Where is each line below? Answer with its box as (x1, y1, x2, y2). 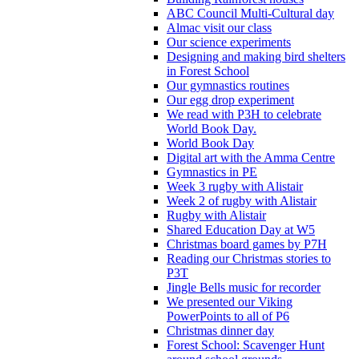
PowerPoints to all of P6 (167, 309, 289, 323)
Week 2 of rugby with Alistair (167, 193, 317, 208)
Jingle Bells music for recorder (167, 280, 321, 294)
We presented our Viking (167, 294, 292, 309)
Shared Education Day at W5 (167, 222, 315, 236)
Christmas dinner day (167, 323, 274, 337)
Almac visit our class (167, 20, 272, 34)
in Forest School (167, 63, 249, 78)
